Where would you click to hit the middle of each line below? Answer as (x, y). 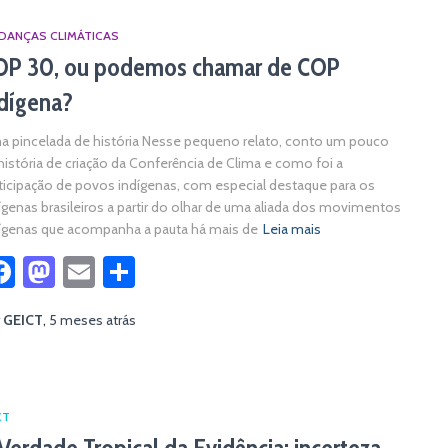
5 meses (76, 320)
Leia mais (292, 229)
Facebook (79, 271)
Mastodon (124, 271)
